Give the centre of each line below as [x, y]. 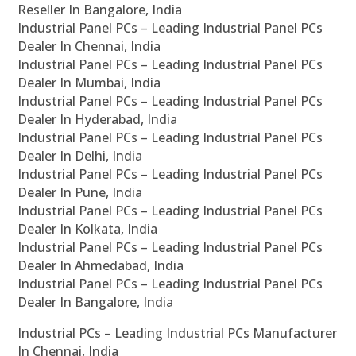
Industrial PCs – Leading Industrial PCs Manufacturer [178, 333]
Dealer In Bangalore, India [96, 302]
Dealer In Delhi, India [80, 156]
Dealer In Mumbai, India [89, 83]
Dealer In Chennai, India [89, 46]
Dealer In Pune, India [80, 193]
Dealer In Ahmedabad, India [101, 266]
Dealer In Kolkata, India [88, 229]
